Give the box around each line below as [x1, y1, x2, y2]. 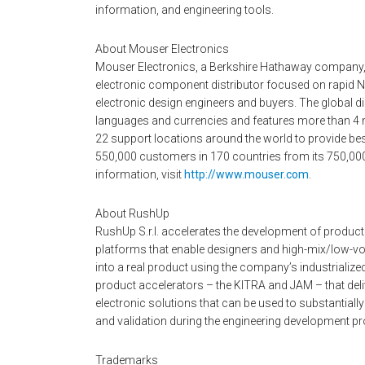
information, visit [95, 167, 184, 181]
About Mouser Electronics [95, 42, 229, 55]
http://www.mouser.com [184, 167, 309, 181]
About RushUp [95, 206, 169, 220]
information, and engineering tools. [95, 2, 274, 16]
